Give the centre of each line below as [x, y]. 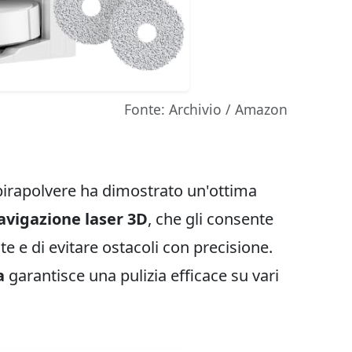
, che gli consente [211, 219]
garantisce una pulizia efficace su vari [142, 275]
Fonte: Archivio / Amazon [206, 109]
